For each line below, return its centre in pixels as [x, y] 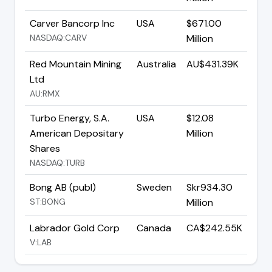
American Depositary [77, 133]
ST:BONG [48, 201]
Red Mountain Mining [76, 64]
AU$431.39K [212, 64]
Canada [154, 228]
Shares [45, 148]
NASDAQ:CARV [58, 37]
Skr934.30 [209, 187]
